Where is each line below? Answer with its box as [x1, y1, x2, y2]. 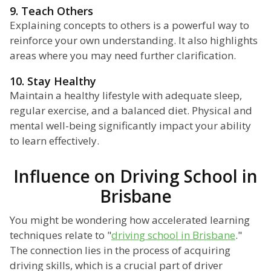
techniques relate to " [10, 228, 111, 243]
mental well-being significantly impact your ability [10, 119, 251, 133]
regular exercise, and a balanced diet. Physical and [10, 103, 252, 118]
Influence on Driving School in [13, 165, 258, 188]
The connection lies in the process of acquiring [10, 243, 230, 258]
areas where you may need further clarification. [10, 48, 236, 63]
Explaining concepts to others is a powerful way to [10, 18, 249, 33]
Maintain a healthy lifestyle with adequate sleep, [10, 88, 242, 103]
